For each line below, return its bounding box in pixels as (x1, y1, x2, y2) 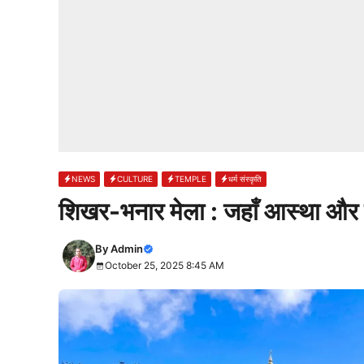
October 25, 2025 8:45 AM (105, 259, 224, 271)
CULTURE (117, 173, 153, 184)
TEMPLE (175, 173, 206, 184)
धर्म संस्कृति (228, 173, 262, 184)
